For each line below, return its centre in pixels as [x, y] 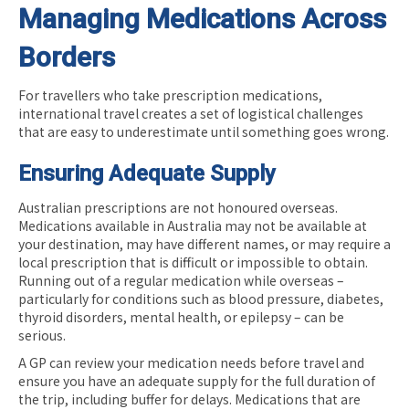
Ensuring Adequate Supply [147, 173]
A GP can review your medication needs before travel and [191, 362]
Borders [67, 57]
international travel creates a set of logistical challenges [191, 113]
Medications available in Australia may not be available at [193, 225]
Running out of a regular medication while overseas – [181, 280]
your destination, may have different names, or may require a [204, 243]
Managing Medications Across [202, 18]
